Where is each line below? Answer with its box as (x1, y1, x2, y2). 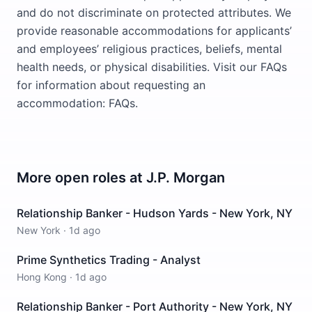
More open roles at (17, 169, 146, 186)
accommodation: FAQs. (17, 96, 138, 110)
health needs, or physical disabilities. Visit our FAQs (17, 60, 287, 74)
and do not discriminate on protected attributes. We (17, 6, 291, 19)
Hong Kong (17, 271, 67, 283)
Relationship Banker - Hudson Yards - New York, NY (17, 206, 292, 220)
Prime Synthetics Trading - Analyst (17, 253, 201, 267)
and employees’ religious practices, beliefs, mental (17, 42, 282, 56)
